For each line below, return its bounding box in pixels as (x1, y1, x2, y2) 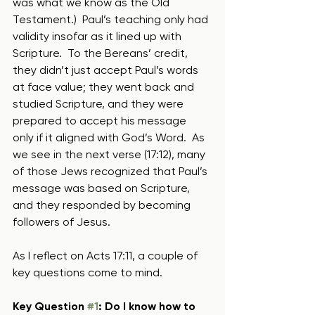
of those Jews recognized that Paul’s (13, 165, 210, 178)
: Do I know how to (98, 300, 198, 313)
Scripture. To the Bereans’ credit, (13, 46, 191, 60)
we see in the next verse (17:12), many (13, 148, 208, 161)
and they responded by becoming (13, 198, 193, 212)
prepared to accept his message (13, 114, 189, 127)
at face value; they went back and (13, 80, 197, 94)
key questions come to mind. (13, 266, 162, 279)
